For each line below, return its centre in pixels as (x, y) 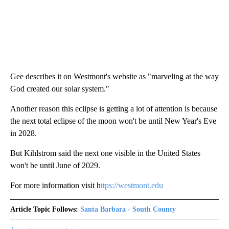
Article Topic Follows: (44, 209)
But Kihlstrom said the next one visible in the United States (105, 153)
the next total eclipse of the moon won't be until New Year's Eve (113, 121)
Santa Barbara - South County (128, 209)
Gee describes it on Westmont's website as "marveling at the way (114, 76)
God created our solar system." (60, 88)
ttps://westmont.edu (132, 185)
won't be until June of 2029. (55, 165)
